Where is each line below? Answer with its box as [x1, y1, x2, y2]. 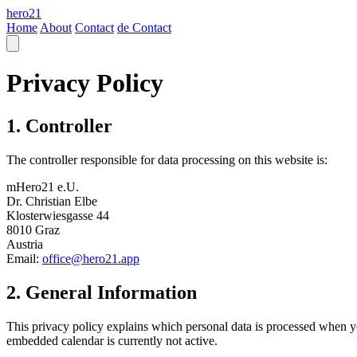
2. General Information [6, 281, 197, 303]
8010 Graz [6, 222, 60, 237]
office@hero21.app [42, 251, 139, 265]
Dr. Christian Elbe [6, 194, 97, 208]
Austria [6, 237, 43, 251]
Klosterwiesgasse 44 [6, 208, 109, 222]
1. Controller [6, 115, 112, 136]
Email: [6, 251, 42, 265]
